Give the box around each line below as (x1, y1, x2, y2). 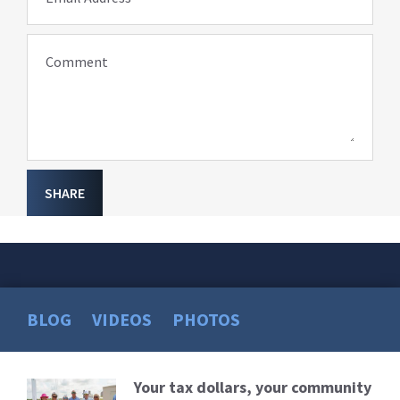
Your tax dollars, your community (134, 377, 371, 398)
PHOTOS (172, 308, 240, 331)
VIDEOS (92, 308, 152, 331)
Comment (46, 53, 108, 71)
